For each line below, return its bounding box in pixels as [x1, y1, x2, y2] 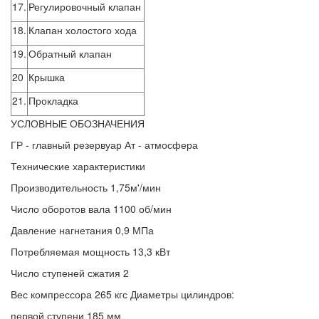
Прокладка [28, 93, 78, 108]
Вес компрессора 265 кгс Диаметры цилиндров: [11, 287, 234, 301]
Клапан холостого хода [28, 23, 137, 37]
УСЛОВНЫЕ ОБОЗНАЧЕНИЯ [11, 116, 145, 130]
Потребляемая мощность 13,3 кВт [11, 244, 170, 258]
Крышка [28, 70, 65, 84]
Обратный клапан [28, 46, 112, 61]
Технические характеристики [11, 159, 145, 173]
